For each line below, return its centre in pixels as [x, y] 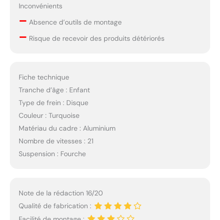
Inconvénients [40, 6]
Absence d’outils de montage [74, 22]
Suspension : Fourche [52, 154]
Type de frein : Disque [53, 103]
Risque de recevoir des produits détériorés [96, 38]
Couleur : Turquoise [49, 116]
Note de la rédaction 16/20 [61, 193]
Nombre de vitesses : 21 [56, 141]
